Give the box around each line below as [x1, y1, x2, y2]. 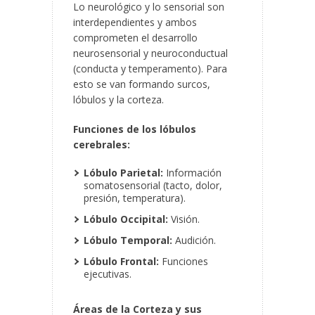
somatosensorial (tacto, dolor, [84, 179, 222, 193]
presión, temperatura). [84, 191, 186, 205]
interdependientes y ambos [73, 15, 197, 30]
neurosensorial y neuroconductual [73, 46, 228, 60]
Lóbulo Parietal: [84, 166, 163, 180]
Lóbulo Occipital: [84, 212, 168, 226]
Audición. [172, 233, 216, 247]
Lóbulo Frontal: [84, 255, 159, 269]
